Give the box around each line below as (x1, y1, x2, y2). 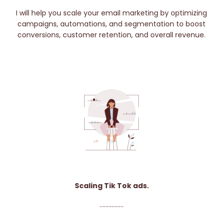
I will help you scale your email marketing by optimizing (16, 8, 207, 18)
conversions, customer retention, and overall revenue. (17, 30, 206, 40)
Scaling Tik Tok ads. (74, 180, 149, 191)
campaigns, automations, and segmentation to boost (17, 19, 206, 29)
